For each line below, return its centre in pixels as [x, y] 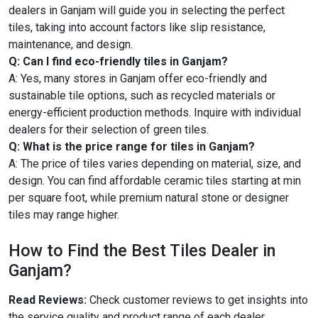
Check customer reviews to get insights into [197, 300]
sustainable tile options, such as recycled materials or [142, 95]
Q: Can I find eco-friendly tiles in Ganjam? [118, 61]
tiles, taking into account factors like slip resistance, [137, 27]
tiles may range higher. [64, 214]
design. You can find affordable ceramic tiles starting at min [155, 180]
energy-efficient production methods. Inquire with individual [155, 112]
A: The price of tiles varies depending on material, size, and [155, 163]
